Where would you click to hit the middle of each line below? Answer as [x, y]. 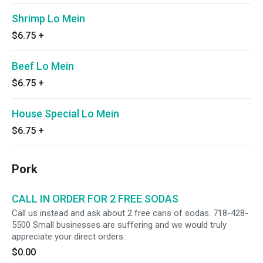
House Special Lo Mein [65, 114]
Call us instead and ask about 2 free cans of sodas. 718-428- [130, 213]
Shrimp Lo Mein [48, 18]
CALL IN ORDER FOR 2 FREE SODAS [95, 199]
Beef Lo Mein [43, 66]
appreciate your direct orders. [68, 237]
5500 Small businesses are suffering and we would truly [119, 225]
